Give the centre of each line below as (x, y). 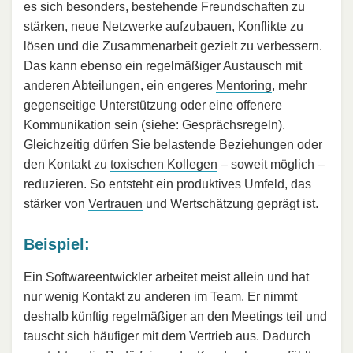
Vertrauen (115, 204)
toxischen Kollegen (164, 165)
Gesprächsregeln (230, 125)
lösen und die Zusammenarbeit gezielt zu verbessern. (173, 46)
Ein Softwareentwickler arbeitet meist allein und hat (166, 277)
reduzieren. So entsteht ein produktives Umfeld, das (167, 184)
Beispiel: (57, 245)
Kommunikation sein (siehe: (103, 125)
